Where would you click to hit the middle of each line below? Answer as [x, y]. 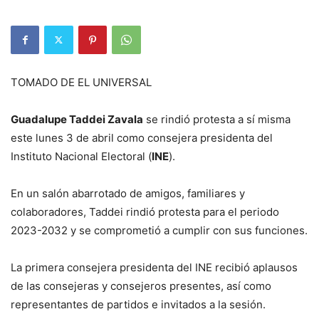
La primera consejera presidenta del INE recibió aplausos [154, 267]
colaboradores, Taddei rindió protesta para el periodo [145, 211]
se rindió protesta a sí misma [217, 119]
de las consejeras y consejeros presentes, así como [141, 286]
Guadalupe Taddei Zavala [77, 119]
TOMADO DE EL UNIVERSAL [81, 82]
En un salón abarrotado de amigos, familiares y [128, 193]
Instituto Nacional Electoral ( [81, 156]
